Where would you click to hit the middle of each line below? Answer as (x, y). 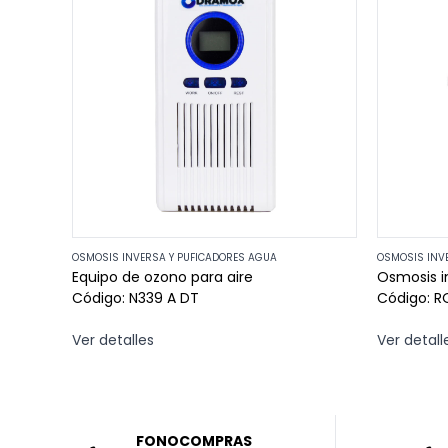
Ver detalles (113, 340)
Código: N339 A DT (135, 298)
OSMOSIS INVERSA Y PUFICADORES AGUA (174, 257)
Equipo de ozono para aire (162, 277)
